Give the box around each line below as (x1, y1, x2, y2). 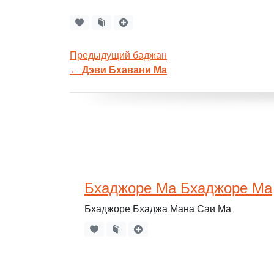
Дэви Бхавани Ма (82, 64, 167, 75)
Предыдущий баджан (70, 50, 167, 61)
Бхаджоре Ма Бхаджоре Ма (84, 179, 272, 196)
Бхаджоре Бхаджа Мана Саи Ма (84, 203, 231, 214)
